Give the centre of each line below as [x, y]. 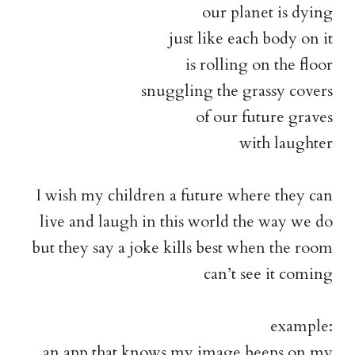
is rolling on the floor [260, 65]
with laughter [286, 143]
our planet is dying [268, 13]
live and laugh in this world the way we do [187, 222]
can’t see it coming [269, 274]
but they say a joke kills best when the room [183, 248]
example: [302, 326]
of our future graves [265, 117]
